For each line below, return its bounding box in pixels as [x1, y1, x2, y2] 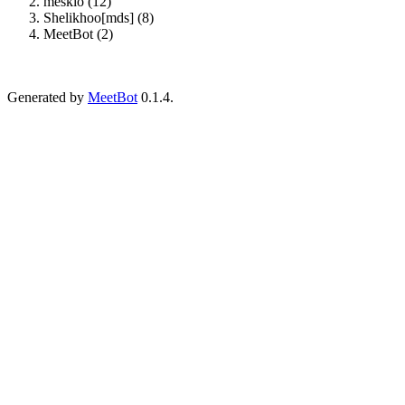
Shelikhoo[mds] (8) [43, 9, 154, 25]
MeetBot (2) [43, 25, 113, 42]
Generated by [7, 89, 88, 105]
